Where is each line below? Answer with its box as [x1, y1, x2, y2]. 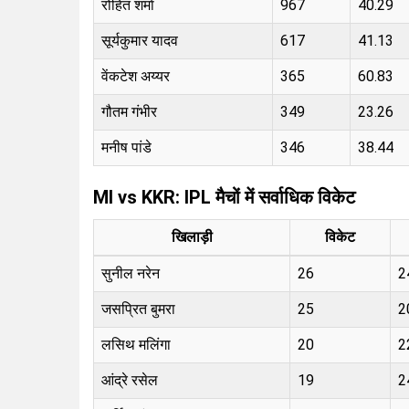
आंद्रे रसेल [101, 371, 158, 389]
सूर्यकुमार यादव [101, 31, 178, 49]
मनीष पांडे [101, 138, 152, 156]
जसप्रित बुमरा [101, 299, 175, 318]
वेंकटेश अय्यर [101, 67, 170, 85]
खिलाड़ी [171, 227, 213, 246]
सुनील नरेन [101, 264, 160, 282]
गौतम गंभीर [101, 102, 157, 121]
